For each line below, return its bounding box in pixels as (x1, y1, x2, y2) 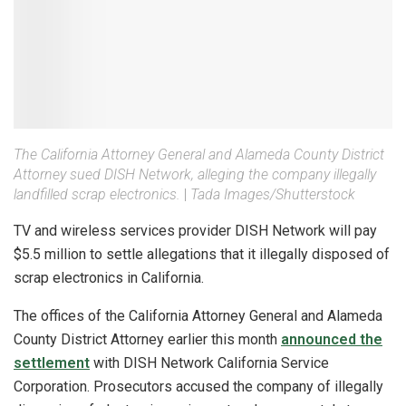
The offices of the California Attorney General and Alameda (14, 307, 382, 325)
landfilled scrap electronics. (14, 186, 180, 204)
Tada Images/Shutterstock (190, 186, 355, 204)
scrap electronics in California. (14, 269, 204, 287)
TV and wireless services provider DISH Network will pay (14, 222, 377, 240)
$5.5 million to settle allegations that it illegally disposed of (14, 246, 390, 264)
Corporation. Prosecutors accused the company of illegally (14, 378, 383, 396)
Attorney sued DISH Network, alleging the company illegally (14, 166, 376, 184)
